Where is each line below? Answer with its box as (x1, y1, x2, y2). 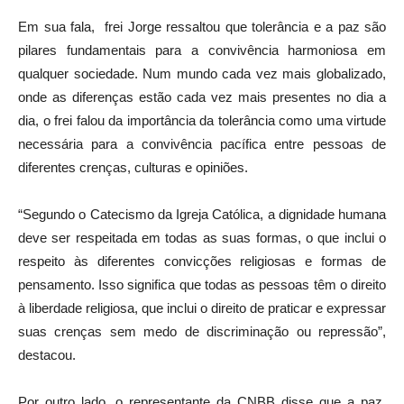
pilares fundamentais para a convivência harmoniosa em (18, 41, 386, 58)
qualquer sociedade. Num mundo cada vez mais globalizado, (18, 65, 386, 81)
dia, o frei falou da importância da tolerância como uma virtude (18, 112, 386, 128)
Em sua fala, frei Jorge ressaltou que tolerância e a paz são (18, 18, 386, 34)
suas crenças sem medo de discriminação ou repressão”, (18, 323, 386, 339)
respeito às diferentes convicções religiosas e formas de (18, 252, 386, 269)
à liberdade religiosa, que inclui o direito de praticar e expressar (18, 299, 386, 316)
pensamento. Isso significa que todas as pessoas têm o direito (18, 276, 386, 292)
